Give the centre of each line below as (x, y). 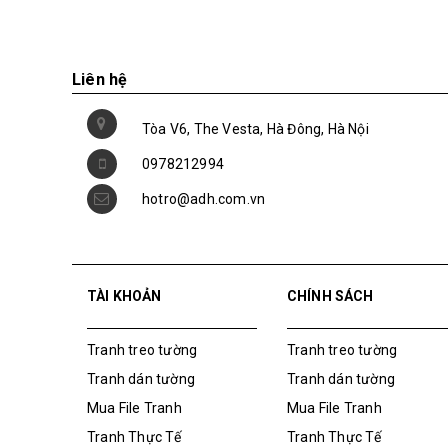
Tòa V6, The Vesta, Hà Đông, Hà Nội (255, 135)
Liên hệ (100, 85)
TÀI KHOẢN (124, 302)
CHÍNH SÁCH (330, 302)
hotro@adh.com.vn (204, 205)
